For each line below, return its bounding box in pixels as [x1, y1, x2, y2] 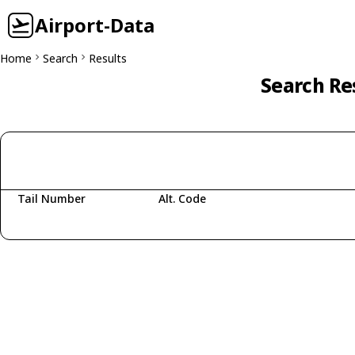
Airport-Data [35, 12, 155, 38]
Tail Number [17, 191, 86, 206]
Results [89, 51, 127, 66]
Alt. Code [158, 191, 206, 206]
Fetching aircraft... [26, 216, 123, 231]
